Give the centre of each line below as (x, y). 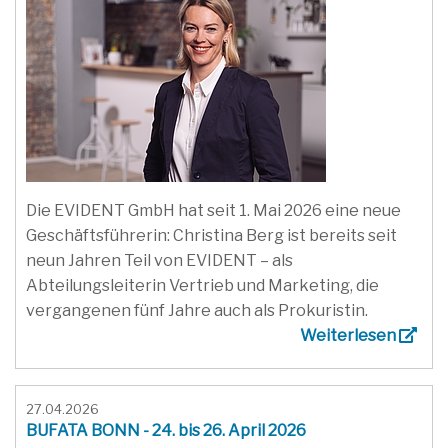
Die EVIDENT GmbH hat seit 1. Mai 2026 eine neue (213, 210)
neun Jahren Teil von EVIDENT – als (159, 260)
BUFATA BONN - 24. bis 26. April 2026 (166, 430)
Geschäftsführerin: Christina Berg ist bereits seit (211, 235)
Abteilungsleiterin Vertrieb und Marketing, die (202, 285)
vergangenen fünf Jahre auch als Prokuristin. (197, 310)
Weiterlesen (349, 335)
